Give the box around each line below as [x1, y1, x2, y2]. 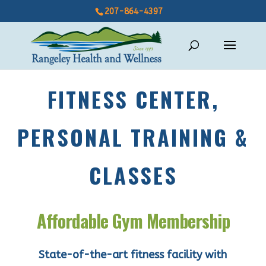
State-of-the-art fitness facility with [39, 248, 227, 261]
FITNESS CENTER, [47, 83, 219, 115]
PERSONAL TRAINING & [17, 121, 249, 153]
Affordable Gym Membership [36, 207, 230, 234]
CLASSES [88, 159, 178, 191]
